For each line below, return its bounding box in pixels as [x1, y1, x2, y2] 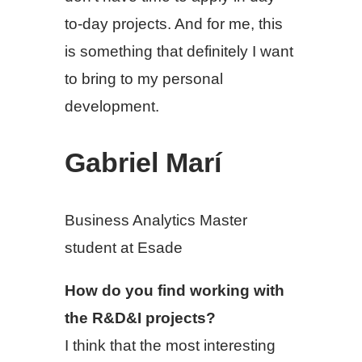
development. [65, 97, 159, 115]
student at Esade [65, 239, 183, 257]
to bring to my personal [65, 69, 223, 87]
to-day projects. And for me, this [65, 15, 283, 32]
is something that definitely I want [65, 42, 293, 60]
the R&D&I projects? [65, 309, 216, 327]
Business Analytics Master [65, 212, 247, 229]
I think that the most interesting [65, 337, 276, 355]
